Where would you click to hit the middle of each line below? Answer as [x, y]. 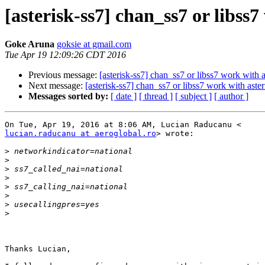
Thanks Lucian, [38, 249]
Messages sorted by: [68, 96]
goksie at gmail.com [94, 44]
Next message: [57, 86]
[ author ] [231, 96]
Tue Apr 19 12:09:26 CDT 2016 [65, 55]
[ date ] [124, 96]
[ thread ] [156, 96]
